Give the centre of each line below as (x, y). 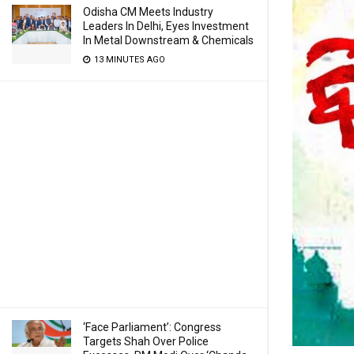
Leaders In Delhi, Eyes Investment (166, 26)
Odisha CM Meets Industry (148, 12)
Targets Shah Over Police (146, 341)
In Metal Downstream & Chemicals (168, 40)
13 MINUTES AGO (128, 60)
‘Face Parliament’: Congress (152, 327)
